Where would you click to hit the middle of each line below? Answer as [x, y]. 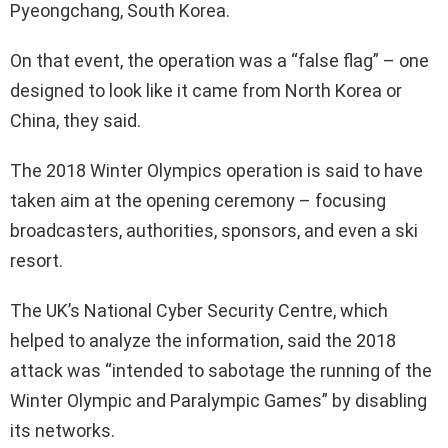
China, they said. [75, 121]
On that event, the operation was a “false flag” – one [219, 61]
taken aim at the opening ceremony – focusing [198, 201]
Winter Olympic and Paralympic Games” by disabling [218, 401]
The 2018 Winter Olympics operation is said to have [216, 171]
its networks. [62, 431]
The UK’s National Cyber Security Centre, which [199, 311]
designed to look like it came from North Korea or [206, 91]
